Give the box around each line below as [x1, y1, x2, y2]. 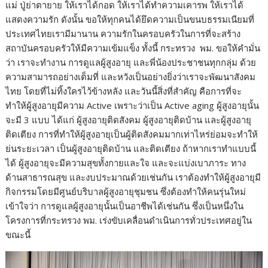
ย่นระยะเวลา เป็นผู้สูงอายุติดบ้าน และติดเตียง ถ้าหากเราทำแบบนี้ [5, 142, 257, 154]
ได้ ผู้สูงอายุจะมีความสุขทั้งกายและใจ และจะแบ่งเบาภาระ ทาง [5, 156, 246, 169]
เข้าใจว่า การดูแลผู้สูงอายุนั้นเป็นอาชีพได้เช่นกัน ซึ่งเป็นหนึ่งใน [5, 199, 244, 212]
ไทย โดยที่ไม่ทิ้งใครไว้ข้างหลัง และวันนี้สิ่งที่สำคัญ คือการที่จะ [5, 84, 242, 97]
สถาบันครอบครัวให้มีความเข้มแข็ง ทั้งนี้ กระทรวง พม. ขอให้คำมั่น [5, 41, 261, 54]
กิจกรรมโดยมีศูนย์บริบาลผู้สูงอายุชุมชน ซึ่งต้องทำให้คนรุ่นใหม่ [5, 185, 246, 197]
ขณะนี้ [5, 228, 31, 240]
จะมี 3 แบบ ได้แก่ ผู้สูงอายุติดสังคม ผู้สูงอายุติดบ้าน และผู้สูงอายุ [5, 113, 252, 126]
